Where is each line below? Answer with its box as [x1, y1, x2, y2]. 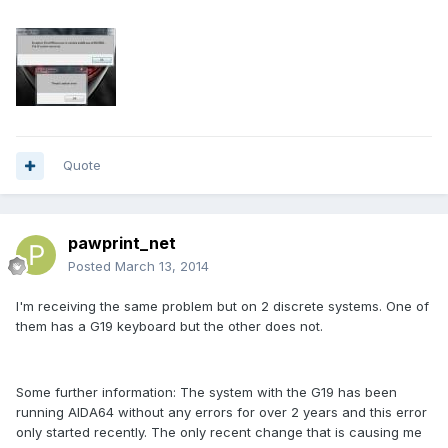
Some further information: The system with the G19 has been [16, 384, 397, 401]
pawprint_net [68, 233, 176, 254]
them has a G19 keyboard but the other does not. [16, 318, 327, 335]
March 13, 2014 [115, 258, 209, 275]
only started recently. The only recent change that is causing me [16, 424, 422, 441]
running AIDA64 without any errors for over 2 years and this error [16, 404, 427, 421]
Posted [68, 258, 115, 275]
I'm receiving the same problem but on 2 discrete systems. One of [16, 298, 429, 315]
